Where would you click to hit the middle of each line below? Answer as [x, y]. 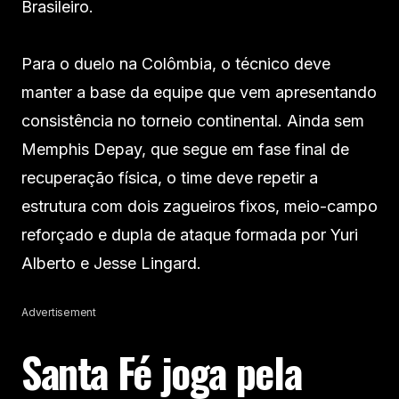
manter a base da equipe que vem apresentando [199, 92]
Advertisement [59, 312]
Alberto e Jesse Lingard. [111, 263]
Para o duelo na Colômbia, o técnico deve [176, 63]
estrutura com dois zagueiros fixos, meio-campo [199, 206]
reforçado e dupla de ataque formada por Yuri [190, 234]
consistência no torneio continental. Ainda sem [193, 120]
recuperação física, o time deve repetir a [170, 177]
